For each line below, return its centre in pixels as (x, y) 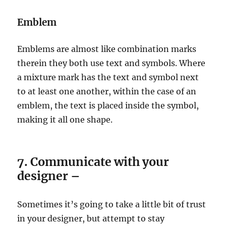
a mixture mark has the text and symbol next (108, 77)
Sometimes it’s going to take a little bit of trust (112, 204)
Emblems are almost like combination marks (107, 49)
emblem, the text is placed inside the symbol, (108, 105)
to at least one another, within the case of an (107, 91)
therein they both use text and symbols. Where (111, 63)
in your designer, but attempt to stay (91, 218)
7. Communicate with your (93, 161)
